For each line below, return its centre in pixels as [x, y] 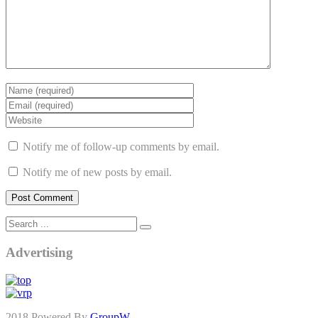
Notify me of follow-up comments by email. [121, 147]
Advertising [39, 252]
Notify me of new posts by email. [97, 172]
